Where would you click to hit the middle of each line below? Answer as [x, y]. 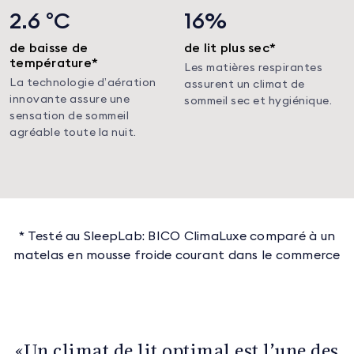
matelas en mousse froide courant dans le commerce [177, 256]
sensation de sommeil [69, 117]
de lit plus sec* [230, 48]
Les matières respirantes [253, 68]
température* [54, 63]
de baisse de [49, 48]
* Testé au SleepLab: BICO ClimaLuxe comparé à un [177, 237]
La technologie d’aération [83, 83]
